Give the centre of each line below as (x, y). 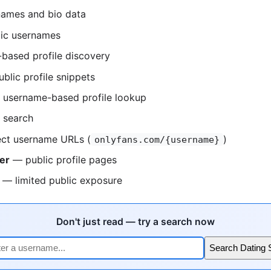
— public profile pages (63, 160)
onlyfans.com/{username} (157, 139)
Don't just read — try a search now (135, 222)
